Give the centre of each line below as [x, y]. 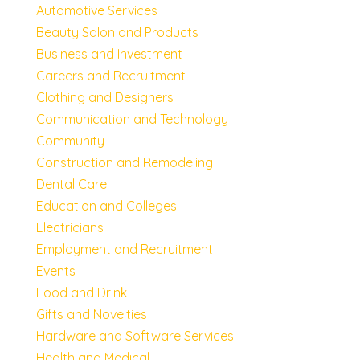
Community [70, 140]
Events [55, 270]
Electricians [70, 227]
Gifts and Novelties [91, 314]
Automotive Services [96, 10]
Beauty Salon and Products [117, 32]
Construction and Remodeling [124, 162]
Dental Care [71, 184]
